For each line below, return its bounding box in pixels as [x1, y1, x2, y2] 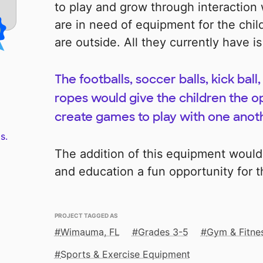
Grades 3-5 [137, 226, 188, 238]
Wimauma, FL [60, 226, 120, 238]
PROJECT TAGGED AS [54, 210, 118, 220]
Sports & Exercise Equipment [60, 248, 190, 261]
